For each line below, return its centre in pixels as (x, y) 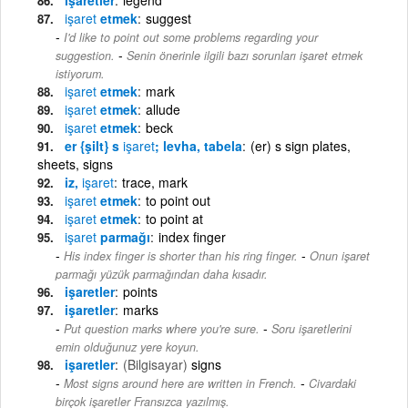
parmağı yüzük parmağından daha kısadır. (162, 274)
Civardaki (332, 383)
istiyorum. (80, 73)
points (140, 291)
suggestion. (85, 55)
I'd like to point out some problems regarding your (191, 37)
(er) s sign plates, (301, 145)
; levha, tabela (199, 145)
